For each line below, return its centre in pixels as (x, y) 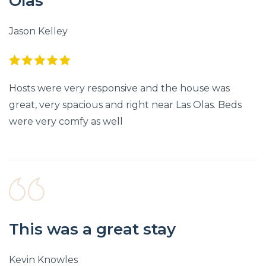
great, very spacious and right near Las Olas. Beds (125, 105)
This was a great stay (92, 229)
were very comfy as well (66, 122)
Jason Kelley (38, 31)
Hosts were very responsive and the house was (119, 88)
